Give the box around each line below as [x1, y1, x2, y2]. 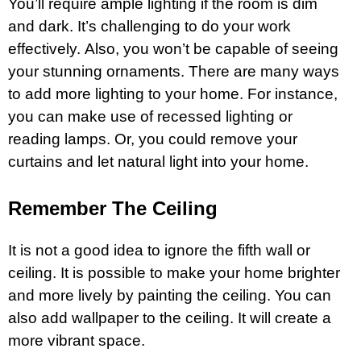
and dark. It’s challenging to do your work [8, 17, 291, 35]
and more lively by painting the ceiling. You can [8, 286, 331, 304]
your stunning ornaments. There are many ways [8, 62, 339, 80]
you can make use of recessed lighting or [8, 107, 293, 125]
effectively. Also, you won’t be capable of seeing [8, 39, 338, 57]
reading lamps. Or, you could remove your [8, 130, 297, 147]
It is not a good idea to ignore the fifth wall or [8, 241, 310, 259]
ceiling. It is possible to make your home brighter [8, 263, 340, 281]
